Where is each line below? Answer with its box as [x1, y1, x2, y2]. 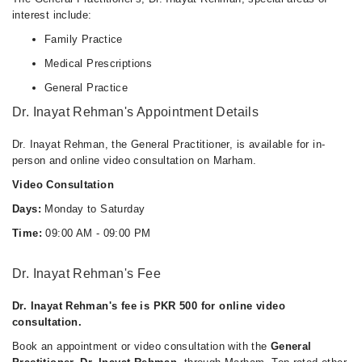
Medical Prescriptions [44, 57, 153, 69]
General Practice [44, 82, 128, 94]
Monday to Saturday [40, 203, 145, 215]
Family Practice [44, 33, 123, 45]
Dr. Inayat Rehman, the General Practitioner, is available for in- [12, 138, 326, 150]
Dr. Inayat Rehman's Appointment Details [12, 105, 259, 119]
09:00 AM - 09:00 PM [41, 227, 151, 239]
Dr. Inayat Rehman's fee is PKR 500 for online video [12, 300, 285, 312]
